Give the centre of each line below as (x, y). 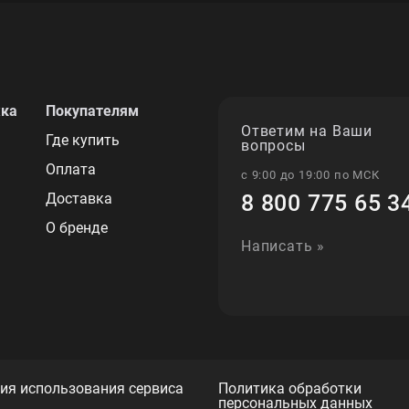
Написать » (283, 246)
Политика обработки (290, 388)
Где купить (83, 140)
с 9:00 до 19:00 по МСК (310, 175)
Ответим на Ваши (307, 131)
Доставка (79, 199)
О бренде (77, 228)
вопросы (273, 146)
